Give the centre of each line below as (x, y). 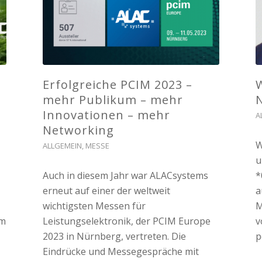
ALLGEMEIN (62, 146)
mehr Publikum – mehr (113, 100)
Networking (78, 130)
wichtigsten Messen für (94, 206)
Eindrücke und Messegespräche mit (120, 252)
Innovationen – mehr (106, 115)
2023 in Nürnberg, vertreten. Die (114, 237)
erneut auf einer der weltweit (106, 191)
